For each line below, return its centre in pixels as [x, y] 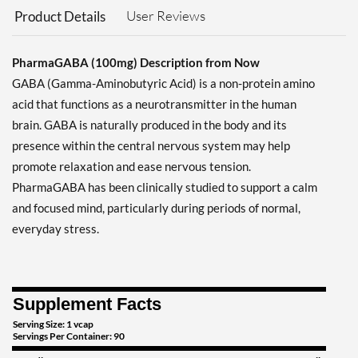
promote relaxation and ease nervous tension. [131, 167]
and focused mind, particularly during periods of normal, [156, 208]
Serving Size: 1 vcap [53, 324]
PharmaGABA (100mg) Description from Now [136, 63]
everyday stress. [56, 229]
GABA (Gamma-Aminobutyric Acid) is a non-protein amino [163, 84]
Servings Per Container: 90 [69, 336]
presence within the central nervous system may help [151, 146]
